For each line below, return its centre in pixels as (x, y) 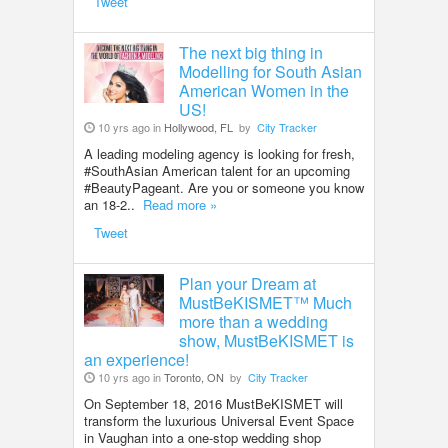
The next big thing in (251, 52)
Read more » (180, 204)
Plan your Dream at (247, 283)
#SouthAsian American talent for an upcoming (217, 170)
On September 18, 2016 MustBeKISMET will (213, 403)
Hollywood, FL (198, 127)
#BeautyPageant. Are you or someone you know (224, 187)
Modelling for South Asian (270, 71)
